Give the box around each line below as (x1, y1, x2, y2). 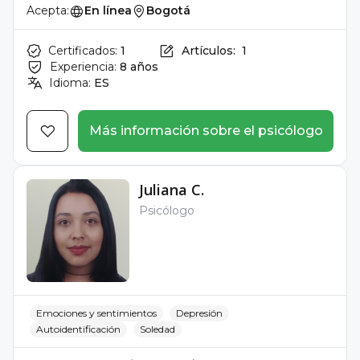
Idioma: (49, 76, 91, 90)
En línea (84, 3, 132, 18)
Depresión (176, 307, 223, 319)
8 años (120, 59, 158, 74)
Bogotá (146, 3, 190, 18)
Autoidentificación (36, 323, 121, 335)
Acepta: (27, 3, 69, 18)
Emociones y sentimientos (36, 307, 157, 319)
